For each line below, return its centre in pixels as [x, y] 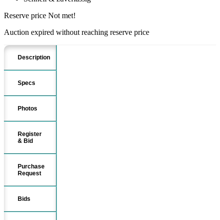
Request [29, 173]
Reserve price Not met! [40, 15]
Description [34, 57]
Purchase [31, 166]
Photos [27, 108]
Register [30, 134]
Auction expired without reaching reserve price [77, 32]
